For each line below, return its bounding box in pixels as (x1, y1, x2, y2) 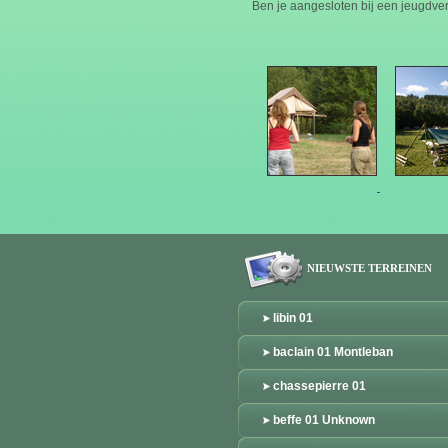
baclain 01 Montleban (273, 345, 393, 359)
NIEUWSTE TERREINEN (307, 262, 432, 274)
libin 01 (273, 311, 313, 325)
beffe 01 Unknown (273, 413, 375, 427)
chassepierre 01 (273, 379, 366, 393)
